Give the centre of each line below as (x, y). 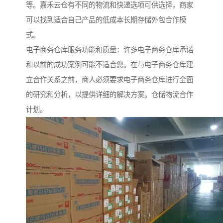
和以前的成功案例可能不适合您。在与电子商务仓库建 (110, 65)
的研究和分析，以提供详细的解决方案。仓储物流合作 (110, 95)
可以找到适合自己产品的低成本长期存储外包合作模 (106, 20)
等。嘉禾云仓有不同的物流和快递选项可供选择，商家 (110, 5)
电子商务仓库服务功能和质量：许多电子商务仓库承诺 (110, 50)
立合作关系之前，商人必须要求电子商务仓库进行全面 (110, 80)
